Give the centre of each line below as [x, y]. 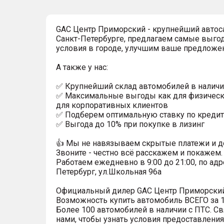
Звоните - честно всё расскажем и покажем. [139, 153]
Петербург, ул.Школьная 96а [109, 172]
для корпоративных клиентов [112, 105]
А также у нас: [82, 67]
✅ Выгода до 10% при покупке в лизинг [130, 124]
